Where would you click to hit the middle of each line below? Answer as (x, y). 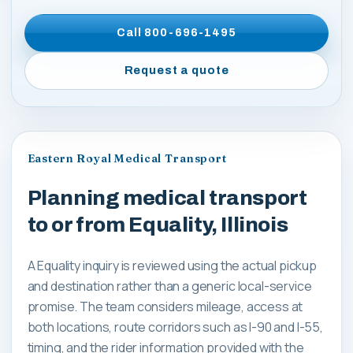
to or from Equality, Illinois (158, 225)
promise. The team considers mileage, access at (165, 306)
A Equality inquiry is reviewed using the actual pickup (172, 265)
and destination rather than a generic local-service (169, 286)
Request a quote (176, 71)
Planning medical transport (167, 198)
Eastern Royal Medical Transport (127, 158)
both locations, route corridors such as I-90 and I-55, (175, 327)
